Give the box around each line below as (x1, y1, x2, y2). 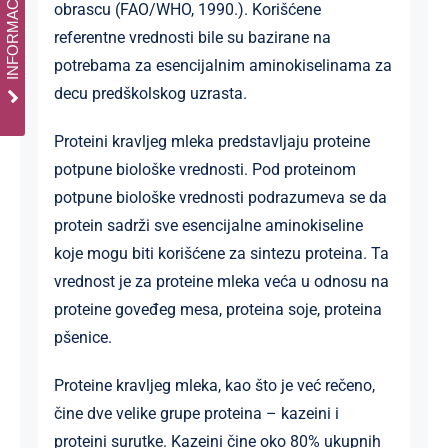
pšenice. (53, 327, 112, 347)
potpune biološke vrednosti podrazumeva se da (53, 187, 387, 207)
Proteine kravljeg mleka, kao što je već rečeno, (53, 375, 375, 395)
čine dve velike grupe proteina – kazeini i (53, 403, 339, 423)
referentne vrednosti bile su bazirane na (53, 27, 331, 47)
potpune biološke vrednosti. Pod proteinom (53, 159, 356, 179)
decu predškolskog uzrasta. (53, 83, 247, 103)
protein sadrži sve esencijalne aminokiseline (53, 215, 363, 235)
